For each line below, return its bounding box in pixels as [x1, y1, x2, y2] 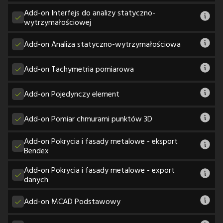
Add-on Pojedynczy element [24, 88, 119, 100]
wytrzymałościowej [24, 15, 91, 28]
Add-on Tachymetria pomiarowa [24, 63, 134, 75]
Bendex [24, 144, 49, 156]
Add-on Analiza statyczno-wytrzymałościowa [24, 38, 181, 50]
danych [24, 173, 48, 185]
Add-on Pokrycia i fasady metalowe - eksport [24, 134, 178, 147]
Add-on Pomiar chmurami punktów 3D [24, 112, 152, 125]
